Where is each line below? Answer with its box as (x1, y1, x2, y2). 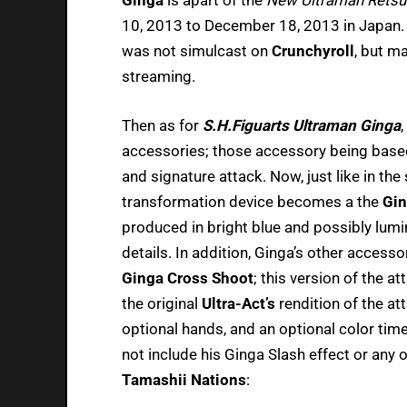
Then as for (122, 115, 203, 134)
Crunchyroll (272, 41, 354, 60)
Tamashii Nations (122, 370, 246, 389)
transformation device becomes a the (122, 192, 382, 211)
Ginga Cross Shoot (122, 268, 253, 287)
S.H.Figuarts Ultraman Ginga (203, 115, 401, 134)
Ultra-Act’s (202, 293, 275, 313)
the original (122, 293, 202, 313)
